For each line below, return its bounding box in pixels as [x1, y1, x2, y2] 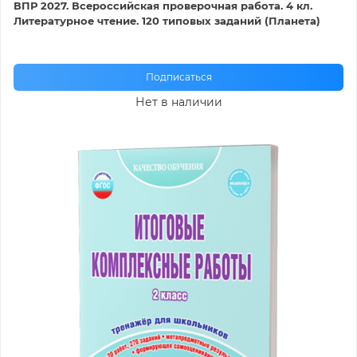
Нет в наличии [135, 95, 222, 110]
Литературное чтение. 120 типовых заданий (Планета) [14, 14, 320, 28]
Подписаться [145, 71, 212, 84]
